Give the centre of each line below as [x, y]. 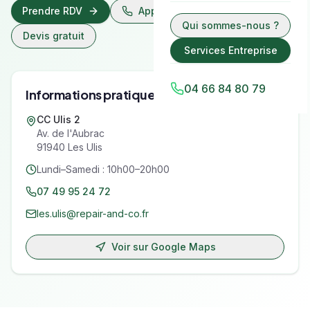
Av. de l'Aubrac [71, 133]
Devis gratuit [54, 36]
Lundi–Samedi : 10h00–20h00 [103, 169]
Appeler [158, 11]
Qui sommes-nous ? [230, 25]
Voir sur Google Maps [163, 247]
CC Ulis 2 [58, 119]
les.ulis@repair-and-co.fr [93, 213]
